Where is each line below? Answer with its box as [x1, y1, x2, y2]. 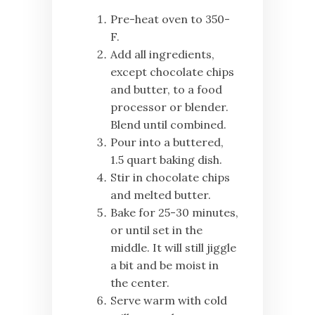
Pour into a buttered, [110, 135, 224, 150]
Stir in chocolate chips [110, 170, 230, 185]
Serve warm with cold [110, 293, 227, 308]
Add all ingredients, [110, 47, 214, 62]
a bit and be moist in [110, 258, 219, 273]
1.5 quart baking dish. [110, 153, 222, 167]
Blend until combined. [110, 117, 226, 132]
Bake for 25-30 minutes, [110, 205, 238, 220]
